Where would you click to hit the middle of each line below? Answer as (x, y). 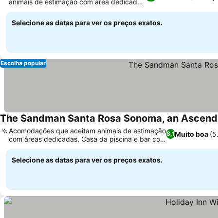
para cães (25, 10)
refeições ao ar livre (40, 147)
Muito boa (192, 134)
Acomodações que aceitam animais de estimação (87, 131)
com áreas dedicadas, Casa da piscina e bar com (87, 139)
